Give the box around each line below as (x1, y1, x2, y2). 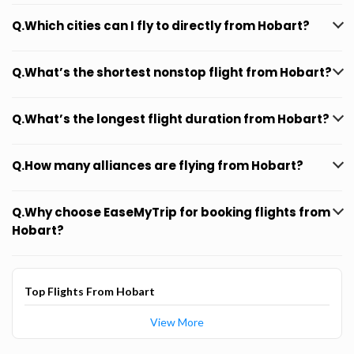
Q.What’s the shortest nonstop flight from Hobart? (12, 64, 332, 81)
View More (150, 315, 204, 329)
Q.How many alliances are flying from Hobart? (12, 157, 303, 174)
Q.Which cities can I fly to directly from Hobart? (12, 17, 310, 34)
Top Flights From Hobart (24, 284, 155, 298)
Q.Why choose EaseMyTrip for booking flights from (12, 204, 330, 220)
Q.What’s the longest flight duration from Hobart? (12, 111, 330, 127)
